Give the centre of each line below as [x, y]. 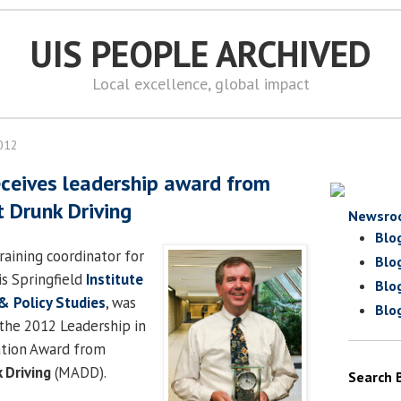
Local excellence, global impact [200, 84]
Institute [115, 279]
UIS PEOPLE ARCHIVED [200, 54]
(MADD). [79, 372]
